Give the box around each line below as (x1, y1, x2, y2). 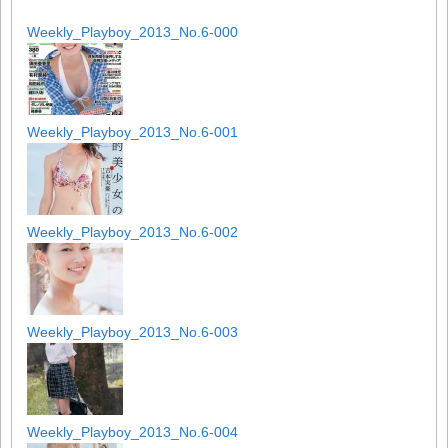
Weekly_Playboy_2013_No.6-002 (27, 223, 238, 240)
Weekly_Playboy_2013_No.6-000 (27, 23, 238, 40)
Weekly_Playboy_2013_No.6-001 (27, 123, 238, 140)
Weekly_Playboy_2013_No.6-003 (27, 323, 238, 340)
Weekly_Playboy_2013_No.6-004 (27, 423, 238, 440)
